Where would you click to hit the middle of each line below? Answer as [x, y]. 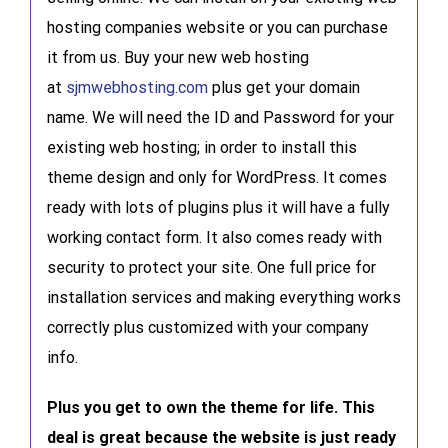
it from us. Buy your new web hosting [177, 57]
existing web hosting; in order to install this [201, 147]
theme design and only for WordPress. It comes [216, 177]
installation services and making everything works [223, 297]
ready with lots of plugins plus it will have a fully [218, 207]
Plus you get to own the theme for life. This [210, 407]
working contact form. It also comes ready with [214, 237]
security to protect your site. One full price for [211, 267]
